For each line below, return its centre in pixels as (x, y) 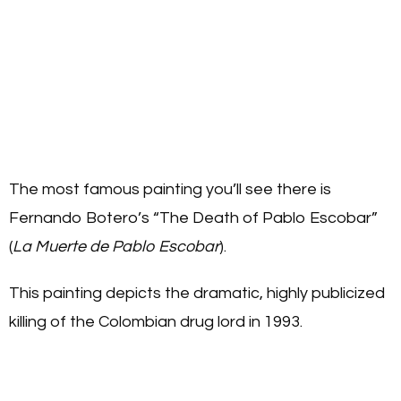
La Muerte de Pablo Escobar (116, 247)
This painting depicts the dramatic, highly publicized (197, 294)
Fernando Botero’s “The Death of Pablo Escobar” (193, 218)
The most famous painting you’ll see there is (170, 190)
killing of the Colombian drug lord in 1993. (156, 322)
